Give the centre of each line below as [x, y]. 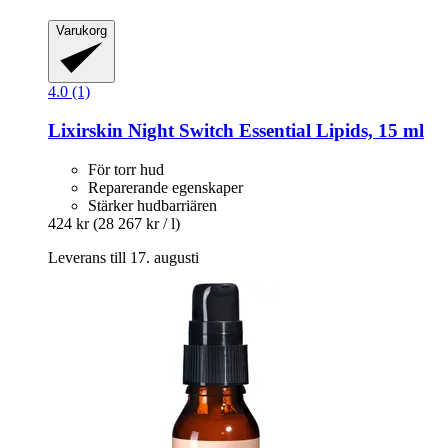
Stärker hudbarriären [152, 205]
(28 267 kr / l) [136, 223]
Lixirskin [85, 131]
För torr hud [126, 169]
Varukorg [81, 30]
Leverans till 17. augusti [123, 257]
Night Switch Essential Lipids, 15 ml [273, 131]
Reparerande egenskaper [165, 187]
